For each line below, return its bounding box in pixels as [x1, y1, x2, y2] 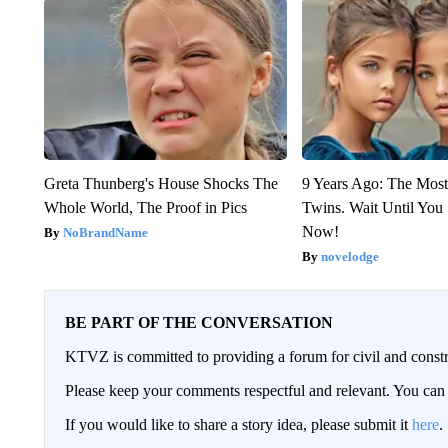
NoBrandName [62, 225, 148, 241]
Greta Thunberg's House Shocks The [43, 175, 278, 193]
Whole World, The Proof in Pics [43, 199, 247, 217]
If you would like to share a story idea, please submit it [64, 416, 412, 434]
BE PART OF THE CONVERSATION [64, 314, 333, 332]
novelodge [321, 249, 380, 265]
